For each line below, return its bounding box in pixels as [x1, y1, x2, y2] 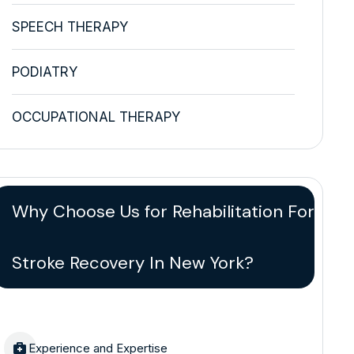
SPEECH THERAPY [11, 18, 128, 35]
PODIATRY [11, 63, 77, 80]
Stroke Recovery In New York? [11, 250, 254, 274]
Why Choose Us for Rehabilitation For [11, 199, 314, 223]
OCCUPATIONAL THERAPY [11, 108, 180, 125]
